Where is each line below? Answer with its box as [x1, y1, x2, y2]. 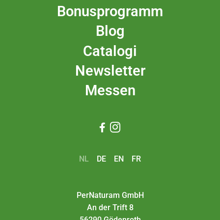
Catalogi [83, 42, 137, 59]
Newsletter [75, 62, 145, 80]
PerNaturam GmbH [76, 191, 144, 200]
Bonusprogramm [57, 2, 163, 20]
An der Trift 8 [86, 203, 134, 213]
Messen [84, 82, 136, 99]
